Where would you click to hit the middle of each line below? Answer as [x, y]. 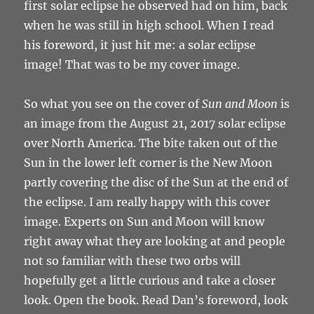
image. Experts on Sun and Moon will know [144, 222]
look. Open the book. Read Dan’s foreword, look [156, 300]
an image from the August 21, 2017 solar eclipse [155, 124]
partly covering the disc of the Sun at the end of [156, 183]
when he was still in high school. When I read [149, 26]
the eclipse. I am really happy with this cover [147, 202]
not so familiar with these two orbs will [132, 261]
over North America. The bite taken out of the [151, 143]
